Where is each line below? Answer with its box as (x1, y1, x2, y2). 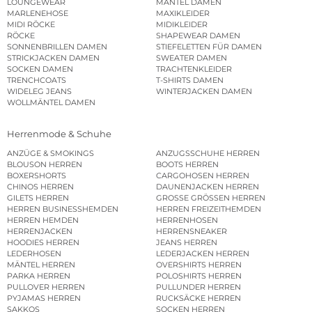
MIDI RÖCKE (7, 19, 55, 30)
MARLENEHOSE (7, 8, 68, 19)
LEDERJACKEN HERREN (156, 248, 249, 258)
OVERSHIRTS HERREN (156, 259, 242, 270)
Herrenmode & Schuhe (7, 127, 111, 139)
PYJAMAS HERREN (7, 292, 81, 303)
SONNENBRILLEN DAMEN (7, 42, 107, 52)
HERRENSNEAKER (156, 226, 227, 236)
